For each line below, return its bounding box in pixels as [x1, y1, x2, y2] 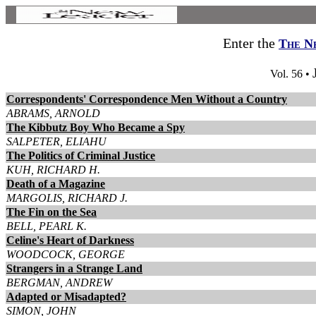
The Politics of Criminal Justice [6, 150, 155, 162]
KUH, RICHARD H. [6, 164, 100, 176]
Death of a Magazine [6, 178, 105, 190]
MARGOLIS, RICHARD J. [6, 192, 128, 204]
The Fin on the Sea [6, 206, 97, 218]
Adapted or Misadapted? [6, 291, 126, 303]
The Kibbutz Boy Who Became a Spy [6, 121, 185, 133]
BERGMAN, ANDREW [6, 276, 112, 288]
